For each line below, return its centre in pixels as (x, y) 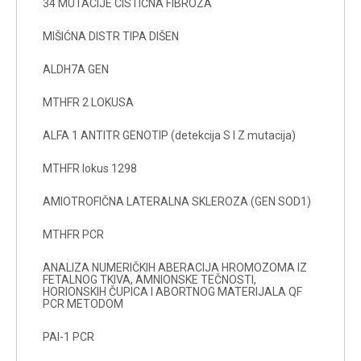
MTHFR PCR (73, 234)
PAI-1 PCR (68, 336)
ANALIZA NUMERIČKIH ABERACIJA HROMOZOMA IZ (175, 267)
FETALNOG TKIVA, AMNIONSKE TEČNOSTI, (149, 279)
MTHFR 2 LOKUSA (88, 102)
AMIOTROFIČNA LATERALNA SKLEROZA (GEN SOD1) (177, 201)
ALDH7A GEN (76, 69)
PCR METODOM (83, 303)
